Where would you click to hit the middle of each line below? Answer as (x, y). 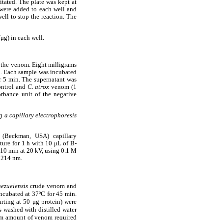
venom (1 (64, 87)
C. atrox (39, 87)
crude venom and (53, 186)
